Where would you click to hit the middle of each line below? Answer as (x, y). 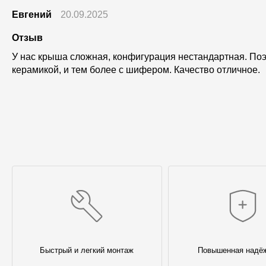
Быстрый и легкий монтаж (87, 250)
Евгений (32, 15)
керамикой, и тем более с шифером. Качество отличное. (136, 70)
